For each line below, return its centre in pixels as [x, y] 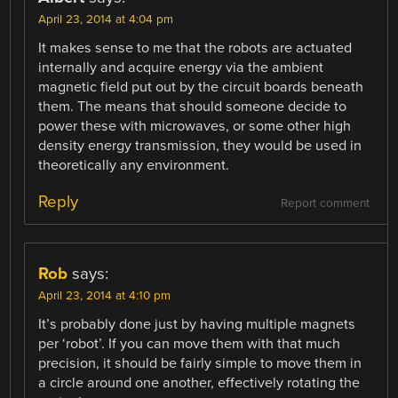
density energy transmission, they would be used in [200, 146]
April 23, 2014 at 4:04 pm [106, 20]
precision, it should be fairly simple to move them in [200, 364]
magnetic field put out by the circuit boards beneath [201, 88]
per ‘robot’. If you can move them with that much [190, 344]
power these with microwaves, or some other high [195, 127]
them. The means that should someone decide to [193, 107]
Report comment [325, 204]
